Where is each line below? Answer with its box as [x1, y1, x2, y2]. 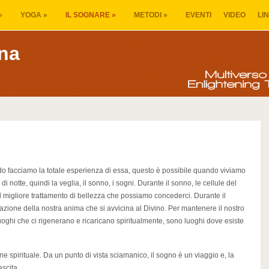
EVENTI [186, 11, 211, 19]
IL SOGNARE [65, 11, 110, 19]
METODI [134, 11, 162, 19]
